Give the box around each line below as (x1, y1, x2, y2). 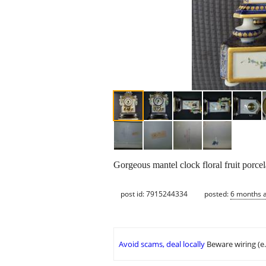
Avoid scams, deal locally (119, 239, 205, 250)
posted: (204, 188, 230, 199)
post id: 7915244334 (121, 188, 188, 199)
